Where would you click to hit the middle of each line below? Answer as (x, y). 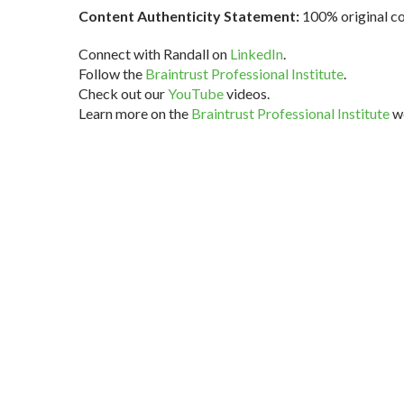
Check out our (123, 94)
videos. (247, 94)
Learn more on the (135, 114)
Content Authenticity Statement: (189, 16)
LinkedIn (257, 54)
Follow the (112, 74)
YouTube (196, 94)
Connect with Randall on (154, 54)
